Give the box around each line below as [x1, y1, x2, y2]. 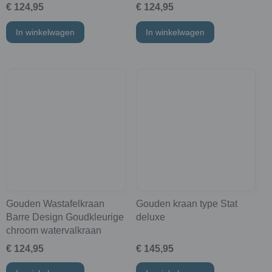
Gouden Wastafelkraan [6, 198, 104, 209]
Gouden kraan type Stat [135, 198, 237, 209]
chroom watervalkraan [6, 225, 101, 236]
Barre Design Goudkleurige [6, 211, 124, 222]
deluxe [135, 211, 165, 222]
